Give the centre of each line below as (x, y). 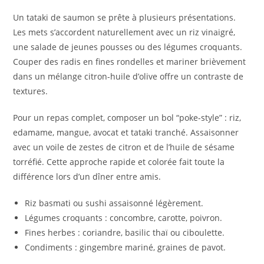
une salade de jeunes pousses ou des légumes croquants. (128, 47)
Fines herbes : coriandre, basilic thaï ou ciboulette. (125, 233)
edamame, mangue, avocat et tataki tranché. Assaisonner (126, 133)
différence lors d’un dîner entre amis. (87, 177)
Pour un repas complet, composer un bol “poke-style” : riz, (127, 118)
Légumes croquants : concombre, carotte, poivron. (124, 218)
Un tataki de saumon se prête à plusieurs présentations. (125, 18)
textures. (31, 91)
